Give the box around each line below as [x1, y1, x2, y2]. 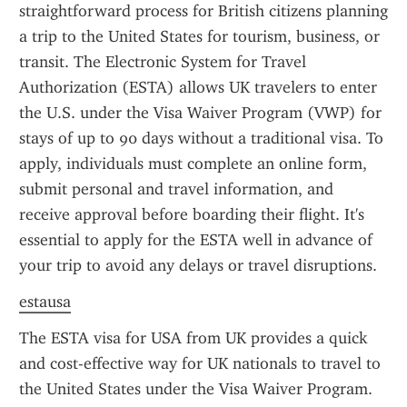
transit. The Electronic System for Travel [19, 52, 306, 72]
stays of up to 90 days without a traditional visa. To [19, 128, 383, 148]
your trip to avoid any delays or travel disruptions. [19, 255, 377, 275]
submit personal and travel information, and [19, 179, 333, 199]
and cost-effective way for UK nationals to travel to [19, 353, 381, 373]
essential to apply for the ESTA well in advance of [19, 230, 372, 250]
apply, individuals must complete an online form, [19, 154, 367, 174]
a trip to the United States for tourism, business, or [19, 26, 380, 46]
